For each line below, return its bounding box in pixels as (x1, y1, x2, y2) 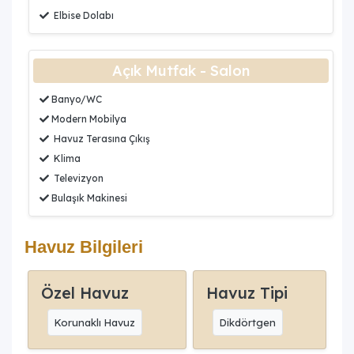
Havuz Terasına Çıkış (49, 132, 150, 145)
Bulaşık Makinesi (49, 191, 127, 204)
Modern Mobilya (49, 112, 126, 125)
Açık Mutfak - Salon (112, 61, 250, 80)
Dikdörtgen (219, 315, 276, 329)
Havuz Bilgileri (24, 236, 143, 257)
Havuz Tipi (205, 282, 288, 303)
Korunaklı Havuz (55, 315, 135, 329)
